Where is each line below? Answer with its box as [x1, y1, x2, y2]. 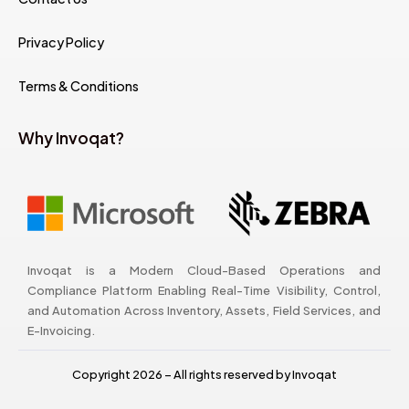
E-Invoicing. [26, 323, 95, 339]
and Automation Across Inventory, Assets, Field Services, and [26, 303, 381, 319]
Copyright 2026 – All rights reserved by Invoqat [72, 367, 337, 383]
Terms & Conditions [18, 78, 139, 95]
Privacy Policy [18, 34, 104, 51]
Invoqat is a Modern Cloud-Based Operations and [26, 263, 381, 278]
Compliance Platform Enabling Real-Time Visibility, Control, [26, 283, 381, 299]
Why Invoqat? [18, 128, 124, 149]
